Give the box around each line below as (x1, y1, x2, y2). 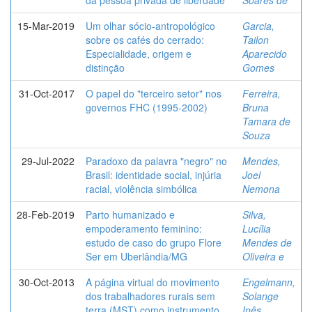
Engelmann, (242, 274, 295, 289)
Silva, (242, 207, 266, 221)
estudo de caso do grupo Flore (86, 235, 221, 249)
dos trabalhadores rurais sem (86, 288, 215, 303)
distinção (86, 60, 125, 75)
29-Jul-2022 (22, 153, 75, 168)
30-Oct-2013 (19, 274, 75, 289)
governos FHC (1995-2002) (86, 100, 208, 114)
